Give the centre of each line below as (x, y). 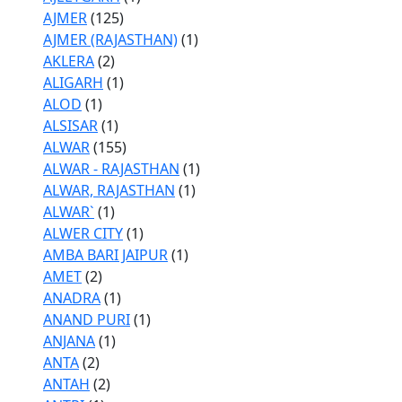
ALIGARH (73, 83)
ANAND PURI (87, 319)
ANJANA (69, 341)
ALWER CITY (83, 233)
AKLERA (69, 61)
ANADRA (72, 298)
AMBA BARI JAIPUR (105, 255)
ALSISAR (70, 126)
